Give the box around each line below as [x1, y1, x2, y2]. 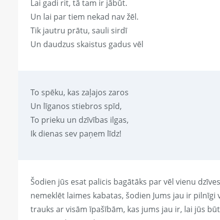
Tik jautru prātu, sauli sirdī [30, 25, 127, 36]
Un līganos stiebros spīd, [30, 101, 122, 112]
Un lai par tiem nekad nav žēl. [30, 11, 138, 23]
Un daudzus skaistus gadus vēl [30, 39, 143, 50]
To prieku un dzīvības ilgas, [30, 114, 129, 126]
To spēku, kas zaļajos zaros [30, 87, 129, 98]
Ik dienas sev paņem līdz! [30, 128, 121, 139]
